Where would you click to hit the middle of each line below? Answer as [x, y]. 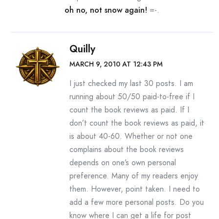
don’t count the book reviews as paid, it [137, 123]
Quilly [82, 49]
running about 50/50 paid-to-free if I [132, 97]
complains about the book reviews [127, 149]
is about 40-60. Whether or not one [131, 136]
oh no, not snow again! [106, 10]
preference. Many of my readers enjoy [134, 176]
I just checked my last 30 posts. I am [131, 83]
